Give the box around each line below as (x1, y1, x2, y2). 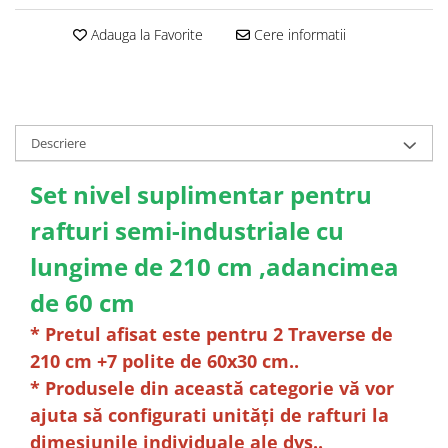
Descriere (31, 134, 86, 152)
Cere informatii (249, 25, 346, 44)
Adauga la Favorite (86, 25, 203, 44)
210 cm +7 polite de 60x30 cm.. (30, 349, 299, 373)
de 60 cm (30, 286, 135, 319)
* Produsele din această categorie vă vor (30, 376, 394, 400)
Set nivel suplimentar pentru (30, 178, 372, 211)
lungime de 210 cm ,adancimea (30, 250, 399, 283)
